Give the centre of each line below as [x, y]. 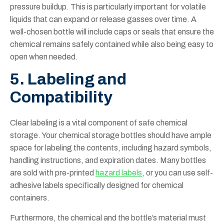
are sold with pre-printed [53, 173]
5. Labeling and [68, 79]
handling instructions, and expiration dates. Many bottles [108, 160]
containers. [30, 198]
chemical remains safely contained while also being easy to [112, 44]
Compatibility [61, 97]
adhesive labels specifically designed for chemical [97, 185]
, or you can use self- [177, 173]
